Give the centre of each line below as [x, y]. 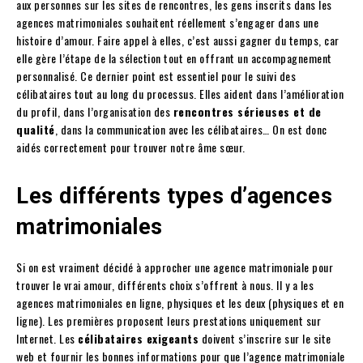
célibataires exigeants [138, 339]
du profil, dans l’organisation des [95, 112]
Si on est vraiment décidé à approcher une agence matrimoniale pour [175, 267]
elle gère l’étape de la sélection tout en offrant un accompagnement [174, 58]
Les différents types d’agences [174, 196]
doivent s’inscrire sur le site [265, 339]
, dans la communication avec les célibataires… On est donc [191, 130]
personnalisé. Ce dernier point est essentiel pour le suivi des [156, 76]
